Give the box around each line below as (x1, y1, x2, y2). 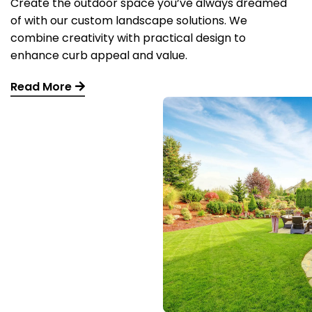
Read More (10, 79, 72, 95)
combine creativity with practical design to (10, 30, 246, 46)
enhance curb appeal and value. (10, 47, 187, 63)
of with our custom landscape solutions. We (10, 13, 247, 29)
